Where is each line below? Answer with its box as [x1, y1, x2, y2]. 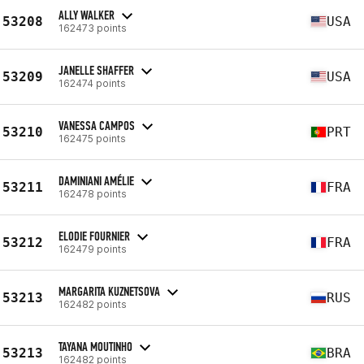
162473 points [58, 21, 127, 34]
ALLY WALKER [58, 6, 115, 23]
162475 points [58, 132, 126, 145]
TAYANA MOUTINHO [58, 338, 132, 354]
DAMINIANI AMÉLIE [58, 172, 134, 188]
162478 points [58, 187, 127, 200]
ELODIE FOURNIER [58, 227, 130, 244]
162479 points [58, 242, 127, 255]
